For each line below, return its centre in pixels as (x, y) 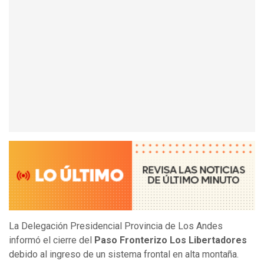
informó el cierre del (52, 240)
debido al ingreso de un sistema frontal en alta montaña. (124, 255)
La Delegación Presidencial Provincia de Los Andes (116, 226)
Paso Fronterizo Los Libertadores (171, 240)
